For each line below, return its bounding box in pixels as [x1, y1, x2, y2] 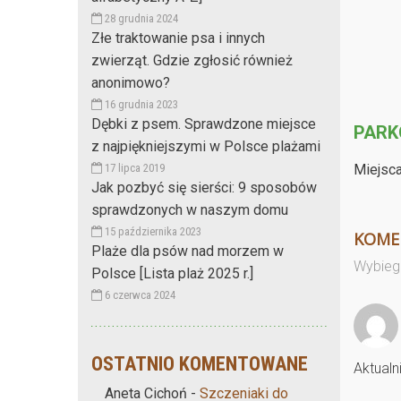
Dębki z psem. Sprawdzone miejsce [91, 115, 316, 132]
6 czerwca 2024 [102, 287, 175, 302]
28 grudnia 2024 [102, 11, 178, 25]
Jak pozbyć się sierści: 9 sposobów [91, 178, 317, 196]
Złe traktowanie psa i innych [91, 29, 265, 47]
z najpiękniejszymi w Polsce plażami [91, 137, 320, 155]
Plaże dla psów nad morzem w [91, 242, 284, 260]
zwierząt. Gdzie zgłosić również [91, 51, 293, 69]
